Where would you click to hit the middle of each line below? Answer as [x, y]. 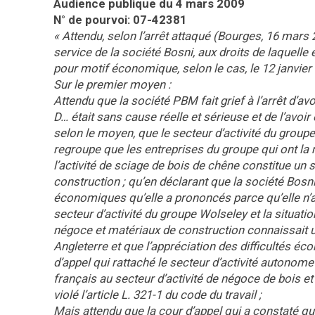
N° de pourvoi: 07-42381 [120, 20]
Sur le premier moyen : [112, 84]
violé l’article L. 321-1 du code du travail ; [157, 295]
